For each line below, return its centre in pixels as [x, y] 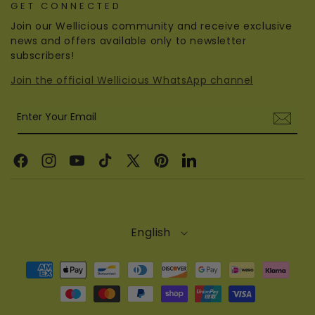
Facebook [35, 168]
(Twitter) [146, 185]
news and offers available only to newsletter [129, 41]
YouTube [89, 168]
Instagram [65, 168]
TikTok [110, 168]
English [151, 233]
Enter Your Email [57, 117]
